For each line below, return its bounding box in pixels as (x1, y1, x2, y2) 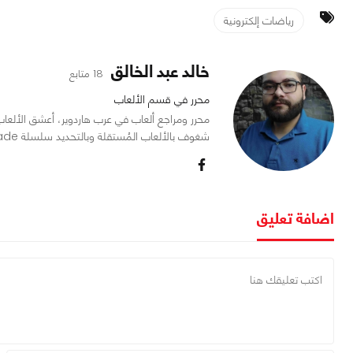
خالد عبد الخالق (111, 59, 210, 84)
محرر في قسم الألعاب (114, 91, 210, 108)
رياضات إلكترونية (224, 13, 294, 29)
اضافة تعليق (257, 207, 334, 230)
